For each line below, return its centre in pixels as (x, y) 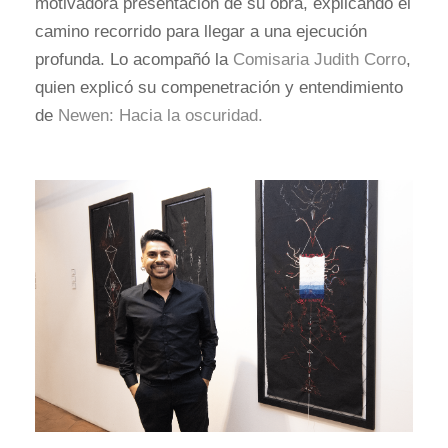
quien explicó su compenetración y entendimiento (219, 87)
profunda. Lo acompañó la (134, 59)
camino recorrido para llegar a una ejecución (201, 31)
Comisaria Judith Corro (319, 59)
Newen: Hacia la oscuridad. (158, 115)
